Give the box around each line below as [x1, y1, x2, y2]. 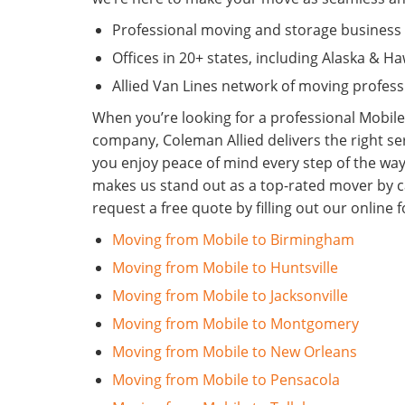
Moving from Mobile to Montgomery [112, 314, 359, 334]
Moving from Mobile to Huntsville [112, 258, 338, 278]
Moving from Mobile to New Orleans [112, 342, 357, 363]
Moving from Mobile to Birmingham [112, 230, 354, 250]
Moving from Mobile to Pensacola [112, 370, 340, 391]
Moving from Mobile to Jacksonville [112, 286, 348, 306]
